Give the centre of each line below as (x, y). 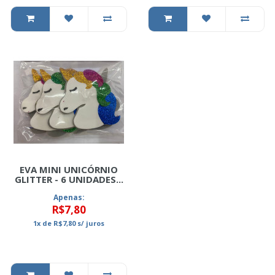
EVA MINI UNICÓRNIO (69, 169)
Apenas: (69, 197)
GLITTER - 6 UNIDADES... (69, 179)
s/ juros (90, 223)
